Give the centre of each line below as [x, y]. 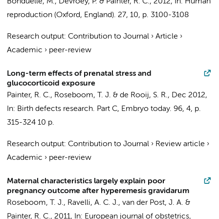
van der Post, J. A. [153, 203]
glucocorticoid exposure [51, 84]
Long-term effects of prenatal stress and [79, 74]
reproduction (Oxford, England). [61, 15]
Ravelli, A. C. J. [93, 203]
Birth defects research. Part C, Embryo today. [94, 109]
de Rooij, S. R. [144, 95]
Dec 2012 [188, 95]
